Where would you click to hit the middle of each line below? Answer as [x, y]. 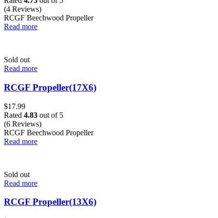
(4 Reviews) [23, 9]
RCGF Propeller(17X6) [50, 88]
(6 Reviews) [23, 124]
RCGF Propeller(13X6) [50, 202]
